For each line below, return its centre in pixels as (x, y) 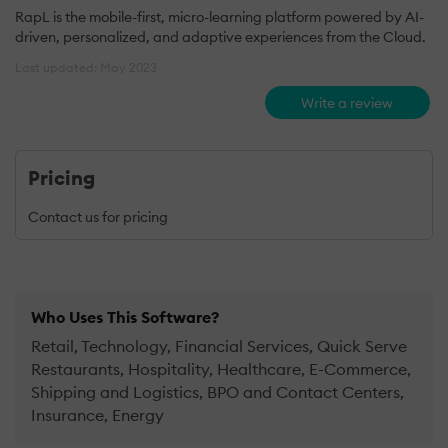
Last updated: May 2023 (86, 67)
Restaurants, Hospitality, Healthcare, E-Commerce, (221, 369)
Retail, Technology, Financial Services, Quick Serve (219, 346)
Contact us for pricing (98, 217)
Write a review (347, 102)
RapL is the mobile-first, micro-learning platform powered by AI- (219, 16)
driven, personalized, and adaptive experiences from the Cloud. (220, 36)
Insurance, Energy (97, 415)
